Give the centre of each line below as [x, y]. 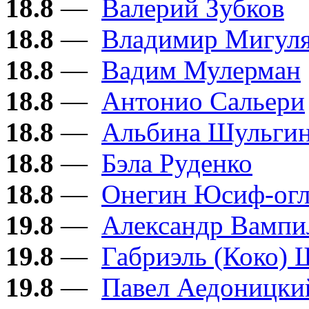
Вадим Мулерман [201, 70]
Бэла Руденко [177, 163]
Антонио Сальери [203, 101]
